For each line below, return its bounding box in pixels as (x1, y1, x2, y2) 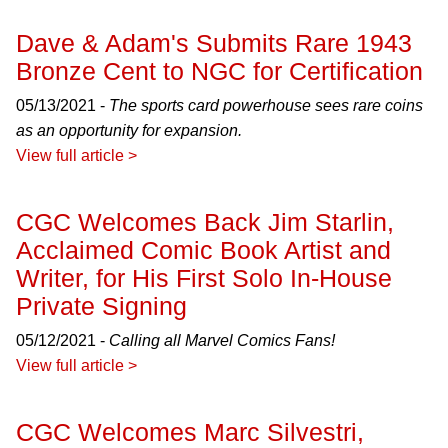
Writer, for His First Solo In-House (16, 264, 392, 292)
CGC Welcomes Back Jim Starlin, (16, 208, 394, 236)
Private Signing (16, 292, 187, 320)
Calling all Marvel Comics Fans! (109, 332, 335, 349)
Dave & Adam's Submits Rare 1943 (16, 29, 412, 57)
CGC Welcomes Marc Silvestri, (16, 418, 364, 446)
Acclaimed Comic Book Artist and (16, 236, 391, 264)
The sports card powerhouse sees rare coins (109, 97, 423, 114)
